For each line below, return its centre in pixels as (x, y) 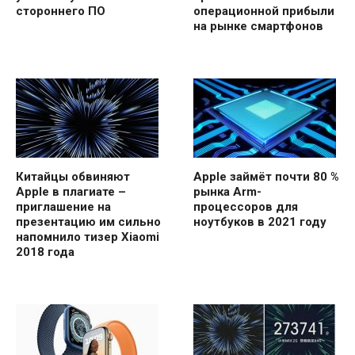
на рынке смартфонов (258, 27)
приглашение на (63, 207)
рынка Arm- (227, 192)
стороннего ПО (61, 11)
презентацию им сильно (88, 222)
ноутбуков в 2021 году (260, 222)
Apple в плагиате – (71, 192)
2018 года (45, 252)
